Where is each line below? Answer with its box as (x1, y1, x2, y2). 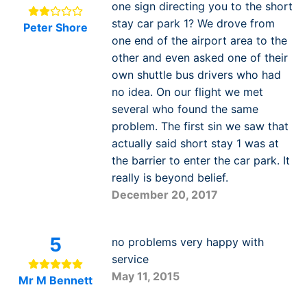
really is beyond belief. (111, 170, 228, 184)
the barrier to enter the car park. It (111, 153, 290, 167)
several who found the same (111, 101, 258, 116)
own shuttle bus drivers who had (111, 67, 281, 82)
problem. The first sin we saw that (111, 119, 288, 133)
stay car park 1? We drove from (111, 16, 275, 30)
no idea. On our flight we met (111, 84, 263, 99)
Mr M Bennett (19, 273, 93, 287)
